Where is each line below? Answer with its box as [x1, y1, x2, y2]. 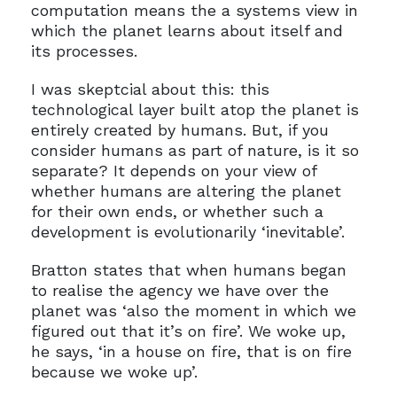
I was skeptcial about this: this [30, 79, 269, 98]
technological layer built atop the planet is [30, 99, 359, 119]
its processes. [30, 41, 137, 60]
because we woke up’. [30, 362, 198, 381]
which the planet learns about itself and [30, 20, 343, 40]
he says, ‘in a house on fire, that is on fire [30, 341, 352, 361]
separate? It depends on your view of [30, 160, 316, 180]
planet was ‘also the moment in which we [30, 300, 356, 320]
